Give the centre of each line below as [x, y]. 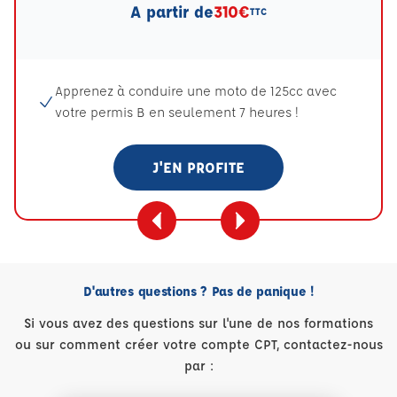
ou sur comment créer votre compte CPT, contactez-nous [198, 344]
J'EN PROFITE [198, 167]
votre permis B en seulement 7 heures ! [177, 112]
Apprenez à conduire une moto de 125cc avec [196, 91]
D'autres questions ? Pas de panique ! [198, 291]
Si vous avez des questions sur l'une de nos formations [198, 323]
